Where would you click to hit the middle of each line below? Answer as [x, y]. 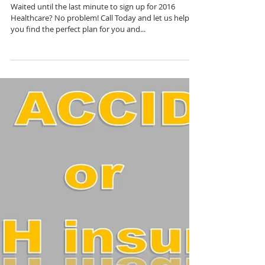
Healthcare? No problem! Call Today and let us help [100, 50]
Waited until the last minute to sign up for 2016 [93, 39]
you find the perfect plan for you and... [78, 61]
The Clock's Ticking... [72, 19]
